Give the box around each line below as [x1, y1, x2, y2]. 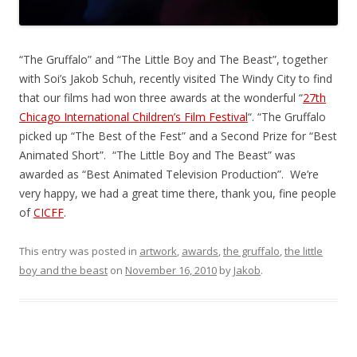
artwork [139, 244, 177, 259]
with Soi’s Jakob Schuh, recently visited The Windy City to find [19, 71, 332, 87]
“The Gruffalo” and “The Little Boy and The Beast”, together [19, 52, 328, 68]
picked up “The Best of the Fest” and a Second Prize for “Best [19, 128, 337, 144]
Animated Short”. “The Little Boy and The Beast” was [19, 147, 296, 163]
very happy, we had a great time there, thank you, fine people [19, 186, 336, 202]
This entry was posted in [19, 244, 139, 259]
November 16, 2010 [125, 263, 217, 278]
